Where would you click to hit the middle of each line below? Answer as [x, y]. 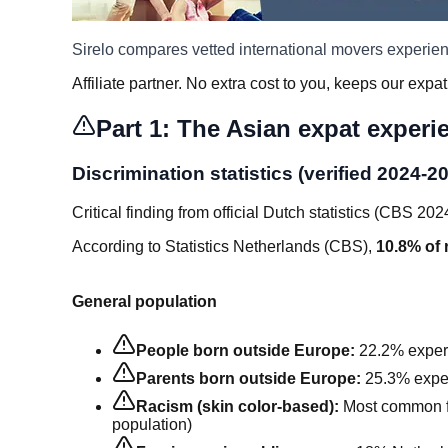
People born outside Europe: [245, 351]
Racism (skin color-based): [237, 407]
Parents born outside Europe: [248, 379]
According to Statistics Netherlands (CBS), [224, 246]
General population [144, 302]
